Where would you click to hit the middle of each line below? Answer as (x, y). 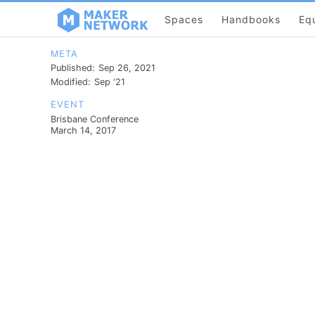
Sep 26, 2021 (127, 68)
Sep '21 (110, 82)
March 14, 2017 (83, 130)
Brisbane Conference (95, 119)
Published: (73, 68)
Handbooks (251, 19)
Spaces (184, 19)
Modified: (71, 82)
